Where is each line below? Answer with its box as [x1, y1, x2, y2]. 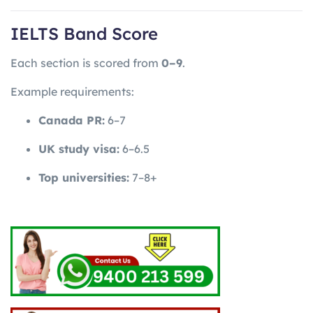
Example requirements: [10, 85, 134, 99]
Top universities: [38, 170, 129, 185]
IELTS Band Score [10, 23, 158, 45]
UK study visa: [38, 142, 119, 156]
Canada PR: [38, 113, 105, 128]
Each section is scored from [10, 56, 161, 71]
